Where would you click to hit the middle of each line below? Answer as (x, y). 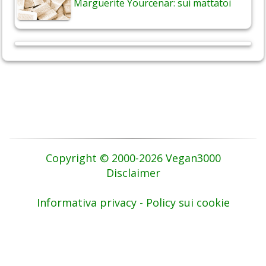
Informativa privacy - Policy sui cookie (133, 203)
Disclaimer (133, 173)
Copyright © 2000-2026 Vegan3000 (133, 158)
